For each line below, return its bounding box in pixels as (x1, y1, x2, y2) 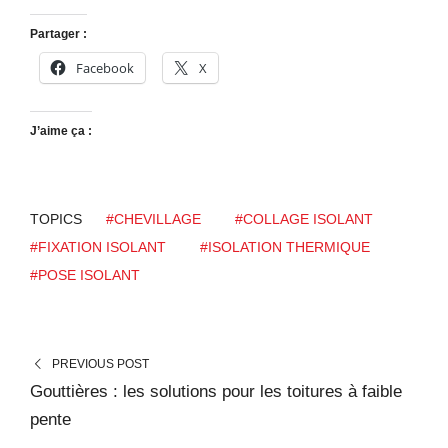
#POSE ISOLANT (30, 267, 140, 284)
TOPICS (30, 211, 82, 228)
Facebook (76, 59, 134, 78)
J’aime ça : (30, 124, 92, 139)
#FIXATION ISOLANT (30, 239, 166, 256)
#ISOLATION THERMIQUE (200, 239, 370, 256)
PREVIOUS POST (51, 357, 149, 372)
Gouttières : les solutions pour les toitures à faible (30, 382, 402, 402)
